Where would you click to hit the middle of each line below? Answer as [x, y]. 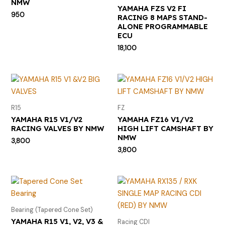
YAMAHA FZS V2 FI [152, 8]
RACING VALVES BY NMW [58, 128]
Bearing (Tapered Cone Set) [52, 210]
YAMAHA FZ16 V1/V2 [155, 119]
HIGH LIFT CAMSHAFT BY [165, 128]
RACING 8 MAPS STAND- [162, 17]
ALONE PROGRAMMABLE [163, 26]
